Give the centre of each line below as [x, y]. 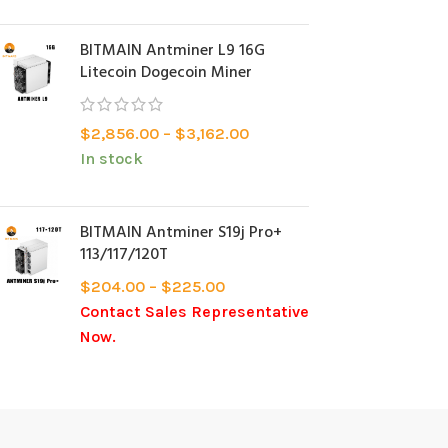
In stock [111, 158]
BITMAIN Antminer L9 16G [172, 51]
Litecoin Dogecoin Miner [166, 73]
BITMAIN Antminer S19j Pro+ [181, 233]
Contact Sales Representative [194, 311]
